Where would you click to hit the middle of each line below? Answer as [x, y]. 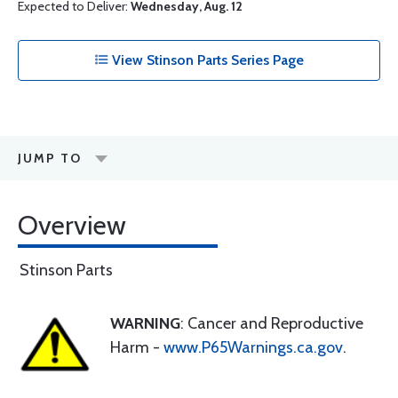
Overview [72, 225]
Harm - [137, 347]
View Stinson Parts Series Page [206, 60]
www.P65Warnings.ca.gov [253, 347]
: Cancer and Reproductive [272, 323]
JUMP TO [50, 158]
